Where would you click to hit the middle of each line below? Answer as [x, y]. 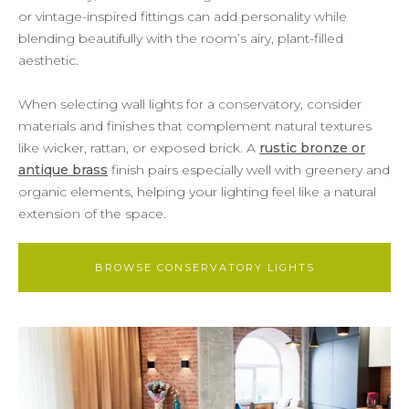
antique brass [63, 169]
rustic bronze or [312, 147]
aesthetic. [48, 60]
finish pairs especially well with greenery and [249, 169]
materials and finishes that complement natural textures [195, 126]
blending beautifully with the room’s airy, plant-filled [181, 38]
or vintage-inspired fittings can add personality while [183, 16]
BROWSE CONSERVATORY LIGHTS [204, 267]
